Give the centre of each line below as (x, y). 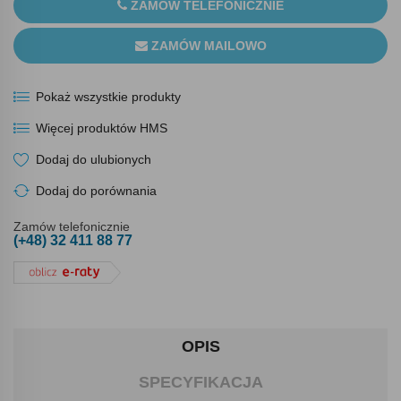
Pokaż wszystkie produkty (108, 97)
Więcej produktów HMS (102, 128)
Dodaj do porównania (96, 191)
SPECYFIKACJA (200, 382)
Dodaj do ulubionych (94, 160)
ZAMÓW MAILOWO (207, 46)
